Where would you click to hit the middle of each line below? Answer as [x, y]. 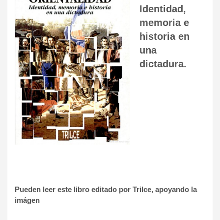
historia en [165, 36]
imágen [27, 200]
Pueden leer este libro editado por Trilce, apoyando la [106, 189]
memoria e [164, 22]
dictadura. [163, 64]
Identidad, [163, 9]
